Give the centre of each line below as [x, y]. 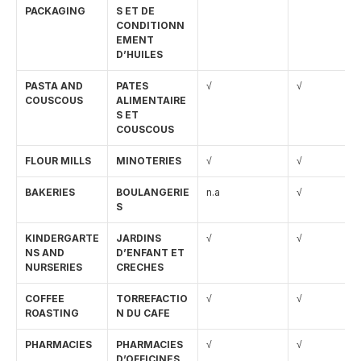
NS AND [45, 253]
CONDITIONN [150, 25]
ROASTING [52, 313]
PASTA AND [54, 86]
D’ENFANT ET [150, 253]
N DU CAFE [143, 313]
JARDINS [139, 238]
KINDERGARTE [62, 238]
